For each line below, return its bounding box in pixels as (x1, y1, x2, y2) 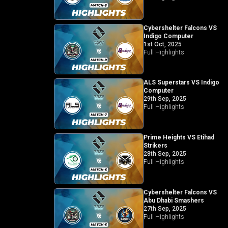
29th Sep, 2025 (143, 95, 186, 103)
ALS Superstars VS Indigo (143, 79, 219, 87)
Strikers (143, 142, 167, 150)
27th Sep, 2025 (143, 205, 186, 213)
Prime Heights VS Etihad (143, 134, 214, 141)
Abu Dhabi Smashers (143, 197, 204, 205)
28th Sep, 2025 (143, 150, 186, 158)
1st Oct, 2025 (143, 40, 182, 48)
